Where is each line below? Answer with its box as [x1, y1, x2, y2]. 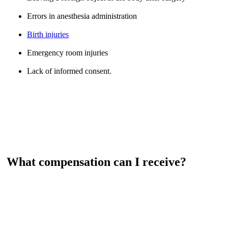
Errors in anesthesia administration [27, 11, 137, 20]
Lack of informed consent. [27, 66, 111, 75]
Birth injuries [27, 30, 69, 39]
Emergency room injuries [27, 48, 108, 57]
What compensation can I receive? [7, 155, 186, 169]
